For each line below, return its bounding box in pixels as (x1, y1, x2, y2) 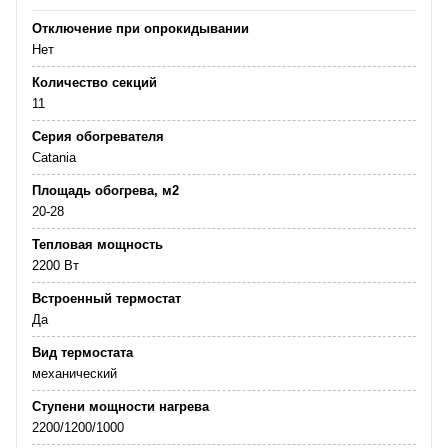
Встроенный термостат (32, 291, 181, 306)
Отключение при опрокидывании (32, 21, 249, 36)
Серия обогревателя (32, 129, 164, 144)
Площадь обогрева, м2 (32, 183, 179, 198)
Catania (32, 150, 76, 165)
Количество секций (32, 75, 157, 90)
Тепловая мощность (32, 237, 163, 252)
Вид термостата (32, 345, 133, 360)
